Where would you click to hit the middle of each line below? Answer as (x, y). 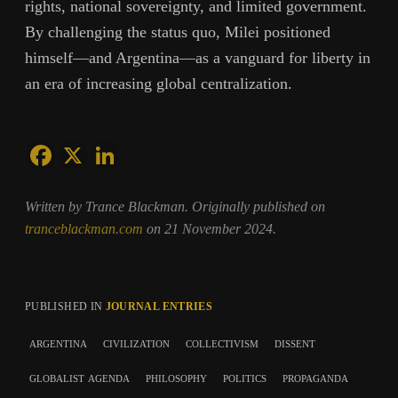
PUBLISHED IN (65, 306)
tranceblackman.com (86, 229)
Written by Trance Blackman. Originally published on (175, 207)
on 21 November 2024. (211, 229)
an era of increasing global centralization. (159, 84)
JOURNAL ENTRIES (159, 306)
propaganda (315, 377)
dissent (295, 342)
